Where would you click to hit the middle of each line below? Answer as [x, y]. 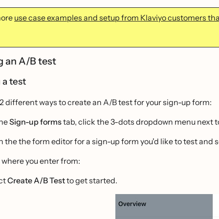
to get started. [91, 180]
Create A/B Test [36, 180]
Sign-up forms [35, 122]
